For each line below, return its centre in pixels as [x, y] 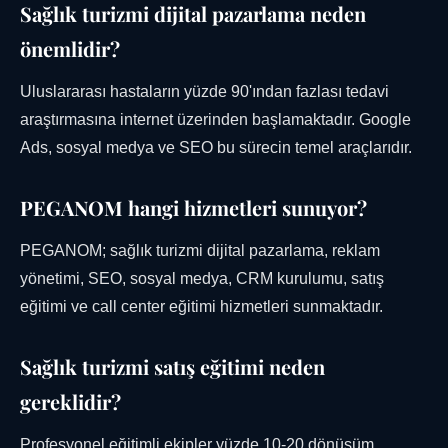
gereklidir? [70, 402]
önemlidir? [70, 49]
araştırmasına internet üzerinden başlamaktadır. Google [215, 120]
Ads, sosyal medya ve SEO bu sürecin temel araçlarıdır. [216, 148]
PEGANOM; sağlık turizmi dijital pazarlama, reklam [200, 251]
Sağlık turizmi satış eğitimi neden [172, 367]
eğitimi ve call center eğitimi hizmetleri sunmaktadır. [201, 307]
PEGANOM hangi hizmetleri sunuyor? [193, 208]
